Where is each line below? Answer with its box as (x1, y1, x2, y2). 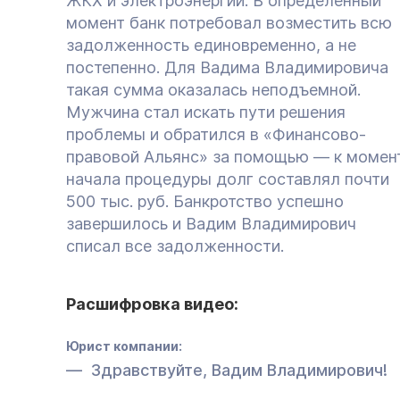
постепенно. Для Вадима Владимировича (66, 57, 388, 77)
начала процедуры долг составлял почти (66, 169, 389, 188)
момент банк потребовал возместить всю (66, 12, 392, 32)
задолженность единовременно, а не (66, 35, 356, 54)
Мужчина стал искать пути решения (66, 102, 346, 121)
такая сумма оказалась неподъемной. (66, 79, 361, 99)
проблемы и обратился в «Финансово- (66, 124, 366, 144)
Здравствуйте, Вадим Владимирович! (91, 360, 387, 379)
